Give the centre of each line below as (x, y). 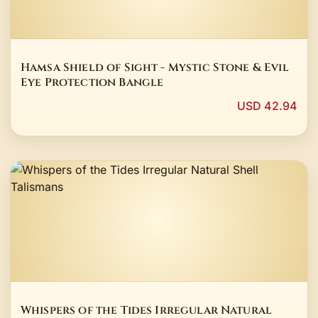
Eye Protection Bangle (92, 82)
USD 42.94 (267, 106)
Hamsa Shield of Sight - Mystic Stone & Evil (155, 67)
